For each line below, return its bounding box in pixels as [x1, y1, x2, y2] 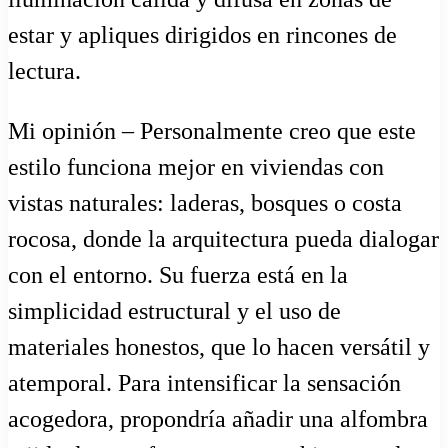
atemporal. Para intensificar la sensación [8, 370, 401, 397]
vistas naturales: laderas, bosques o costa [8, 190, 402, 217]
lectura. [8, 58, 81, 85]
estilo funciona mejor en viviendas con [8, 154, 384, 181]
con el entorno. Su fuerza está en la [8, 262, 348, 289]
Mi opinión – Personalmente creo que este [8, 118, 416, 145]
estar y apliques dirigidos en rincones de [8, 22, 397, 49]
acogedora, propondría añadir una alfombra [8, 406, 428, 433]
